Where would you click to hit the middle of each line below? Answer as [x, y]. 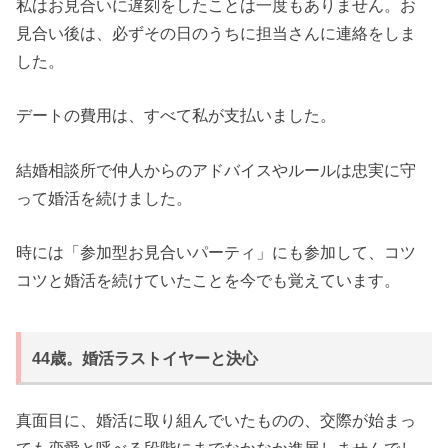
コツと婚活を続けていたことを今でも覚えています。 [208, 279]
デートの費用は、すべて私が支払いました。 [176, 115]
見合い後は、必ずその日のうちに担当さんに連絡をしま [216, 32]
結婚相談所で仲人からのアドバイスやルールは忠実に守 [216, 169]
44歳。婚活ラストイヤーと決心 [145, 359]
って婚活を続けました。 [104, 197]
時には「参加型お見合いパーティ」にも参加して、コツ [216, 251]
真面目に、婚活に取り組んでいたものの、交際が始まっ [216, 420]
